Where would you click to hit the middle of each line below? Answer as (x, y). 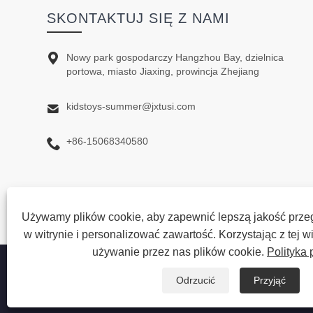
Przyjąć (269, 280)
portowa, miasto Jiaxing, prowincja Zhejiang (163, 72)
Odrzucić (195, 280)
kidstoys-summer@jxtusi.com (131, 107)
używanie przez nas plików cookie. (180, 252)
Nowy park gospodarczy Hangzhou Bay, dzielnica (175, 58)
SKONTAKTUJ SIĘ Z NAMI (139, 19)
